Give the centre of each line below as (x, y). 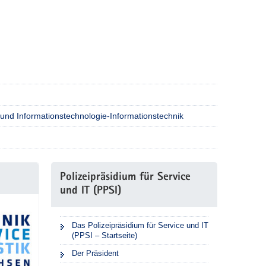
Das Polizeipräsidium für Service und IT (140, 225)
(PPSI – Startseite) (104, 235)
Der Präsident (95, 253)
